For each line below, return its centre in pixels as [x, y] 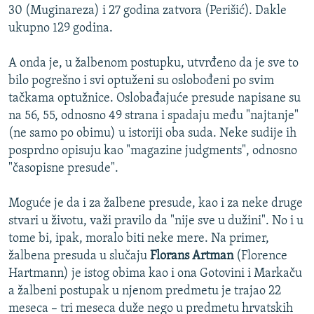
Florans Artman [190, 257]
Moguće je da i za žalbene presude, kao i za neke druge [156, 204]
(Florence [260, 257]
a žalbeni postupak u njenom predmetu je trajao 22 [145, 292]
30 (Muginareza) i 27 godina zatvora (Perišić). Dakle [148, 11]
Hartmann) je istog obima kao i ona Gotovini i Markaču [155, 274]
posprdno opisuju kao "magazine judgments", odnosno [153, 151]
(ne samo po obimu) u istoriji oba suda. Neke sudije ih [152, 134]
